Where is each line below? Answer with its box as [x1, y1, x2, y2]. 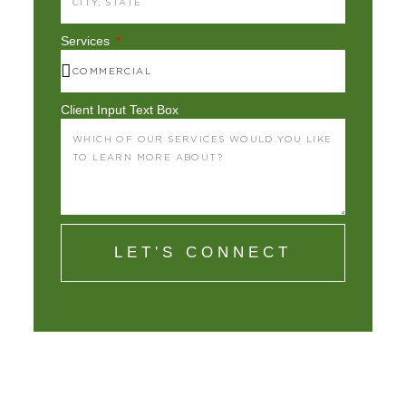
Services [61, 34, 113, 49]
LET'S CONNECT [114, 244, 292, 262]
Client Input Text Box [61, 102, 179, 118]
